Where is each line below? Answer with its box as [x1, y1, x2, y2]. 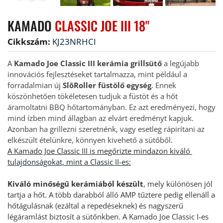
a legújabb [162, 58, 199, 68]
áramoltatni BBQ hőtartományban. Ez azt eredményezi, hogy [7, 102, 216, 112]
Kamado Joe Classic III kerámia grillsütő [14, 58, 162, 68]
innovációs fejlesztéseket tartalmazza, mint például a [7, 69, 187, 79]
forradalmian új [7, 80, 63, 90]
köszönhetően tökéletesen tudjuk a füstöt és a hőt [7, 91, 178, 101]
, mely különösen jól [143, 178, 213, 189]
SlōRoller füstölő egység [63, 80, 151, 90]
